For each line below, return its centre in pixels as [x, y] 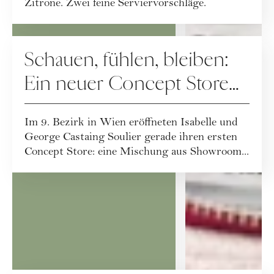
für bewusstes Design [110, 108]
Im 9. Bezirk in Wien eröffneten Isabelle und [131, 123]
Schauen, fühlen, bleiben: [127, 60]
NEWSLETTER [137, 251]
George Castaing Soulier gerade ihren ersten [131, 138]
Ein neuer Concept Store [127, 84]
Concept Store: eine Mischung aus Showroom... [137, 153]
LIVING [44, 42]
